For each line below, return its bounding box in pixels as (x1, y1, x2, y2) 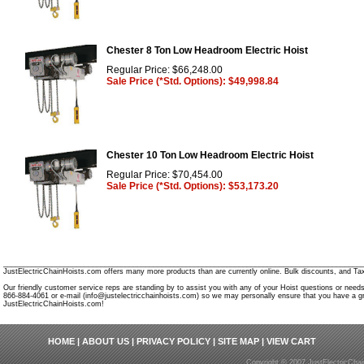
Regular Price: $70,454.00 (106, 168, 223, 180)
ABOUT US (82, 336, 129, 346)
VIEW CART (266, 336, 316, 346)
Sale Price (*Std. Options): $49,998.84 (106, 75, 279, 87)
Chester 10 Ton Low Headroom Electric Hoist (106, 149, 314, 161)
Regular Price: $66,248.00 (106, 63, 223, 76)
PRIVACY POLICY (136, 336, 210, 346)
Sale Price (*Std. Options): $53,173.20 (106, 180, 279, 192)
